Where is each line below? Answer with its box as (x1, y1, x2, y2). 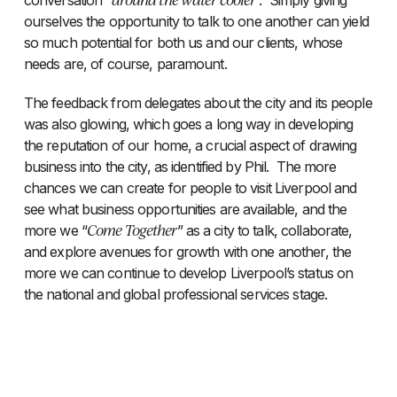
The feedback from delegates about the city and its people (23, 93, 372, 112)
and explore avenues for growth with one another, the (23, 242, 352, 261)
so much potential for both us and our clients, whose (23, 33, 343, 51)
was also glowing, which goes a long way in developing (23, 114, 354, 133)
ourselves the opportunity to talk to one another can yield (23, 12, 369, 30)
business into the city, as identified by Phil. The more (23, 157, 337, 175)
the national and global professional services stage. (23, 284, 328, 303)
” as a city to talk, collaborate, (176, 221, 353, 239)
